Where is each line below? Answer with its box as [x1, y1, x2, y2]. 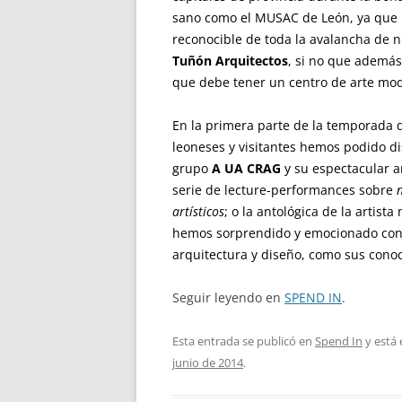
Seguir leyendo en [172, 289, 284, 306]
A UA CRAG [212, 160, 281, 177]
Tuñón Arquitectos [172, 52, 288, 69]
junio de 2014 [172, 354, 243, 371]
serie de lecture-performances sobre [172, 181, 397, 198]
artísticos [172, 203, 224, 220]
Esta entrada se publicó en [172, 333, 315, 349]
